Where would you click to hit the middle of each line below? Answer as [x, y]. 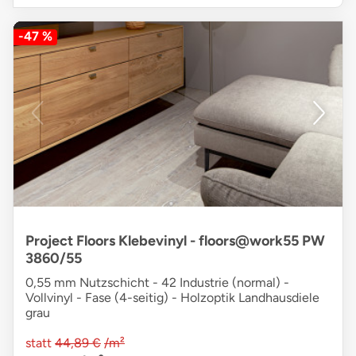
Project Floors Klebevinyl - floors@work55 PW [175, 241]
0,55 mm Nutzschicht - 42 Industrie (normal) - [157, 283]
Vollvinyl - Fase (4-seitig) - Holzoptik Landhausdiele [172, 298]
